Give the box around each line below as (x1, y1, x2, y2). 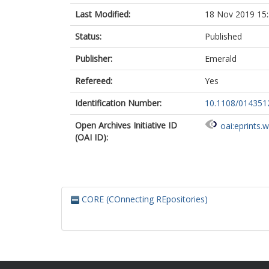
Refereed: (75, 75, 112, 86)
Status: (75, 31, 101, 42)
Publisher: (75, 53, 112, 64)
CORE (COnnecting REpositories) (79, 193, 208, 205)
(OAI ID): (75, 131, 108, 143)
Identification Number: (75, 97, 162, 109)
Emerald (205, 53, 237, 64)
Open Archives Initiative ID (75, 119, 177, 131)
